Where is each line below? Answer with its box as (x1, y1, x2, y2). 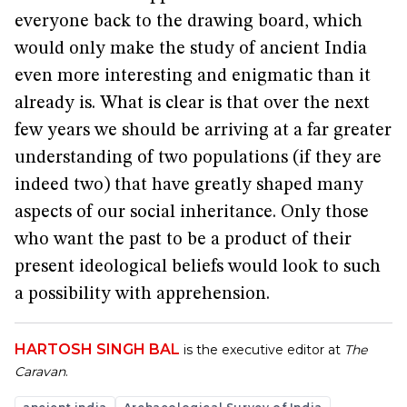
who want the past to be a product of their (15, 231, 352, 249)
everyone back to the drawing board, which (15, 13, 362, 31)
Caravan (15, 363, 65, 380)
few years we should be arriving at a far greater (15, 122, 392, 140)
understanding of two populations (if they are (15, 149, 382, 167)
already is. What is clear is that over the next (15, 94, 370, 113)
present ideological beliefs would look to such (15, 258, 381, 276)
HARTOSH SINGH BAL (15, 341, 180, 358)
